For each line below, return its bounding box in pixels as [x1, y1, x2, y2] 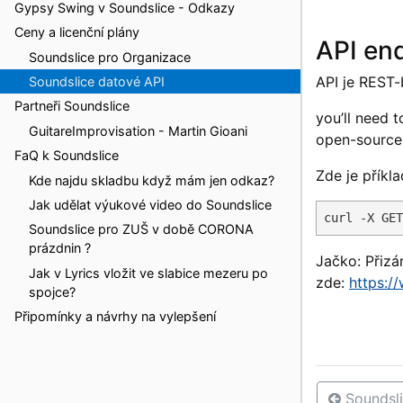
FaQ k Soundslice [14, 148, 119, 164]
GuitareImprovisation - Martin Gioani [29, 122, 247, 139]
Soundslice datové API [29, 74, 165, 90]
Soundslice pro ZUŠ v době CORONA [29, 221, 254, 237]
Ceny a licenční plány [14, 24, 139, 40]
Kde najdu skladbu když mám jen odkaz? [29, 172, 274, 188]
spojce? [29, 283, 76, 300]
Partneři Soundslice [14, 98, 130, 114]
